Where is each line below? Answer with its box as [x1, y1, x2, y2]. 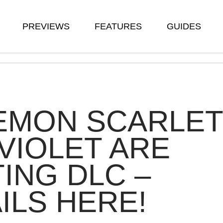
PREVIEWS [22, 21, 70, 31]
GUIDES [167, 21, 201, 31]
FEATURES [95, 21, 142, 31]
